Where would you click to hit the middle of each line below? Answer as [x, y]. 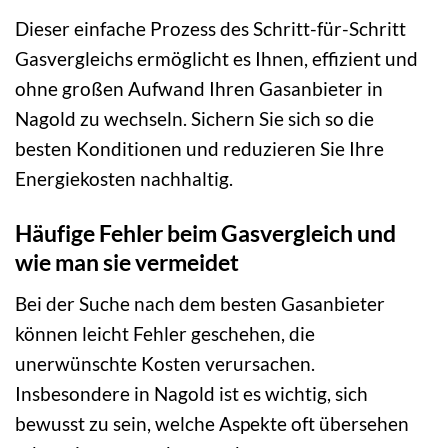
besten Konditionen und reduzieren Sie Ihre [199, 149]
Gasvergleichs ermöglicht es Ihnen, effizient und [216, 59]
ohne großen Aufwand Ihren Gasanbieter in [199, 89]
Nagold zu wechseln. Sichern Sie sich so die [194, 119]
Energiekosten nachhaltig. [124, 179]
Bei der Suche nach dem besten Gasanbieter [200, 303]
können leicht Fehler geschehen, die [165, 333]
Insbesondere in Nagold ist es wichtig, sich [191, 393]
